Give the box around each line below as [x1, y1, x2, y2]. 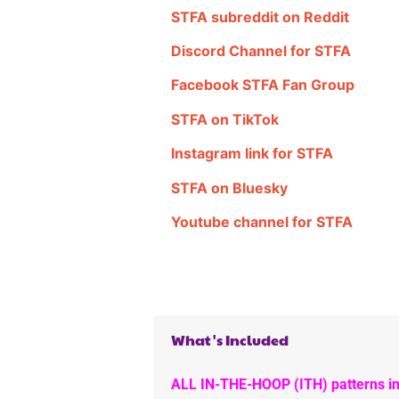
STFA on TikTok [171, 110, 279, 128]
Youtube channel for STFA [171, 212, 353, 231]
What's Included [171, 329, 289, 350]
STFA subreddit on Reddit [171, 7, 349, 26]
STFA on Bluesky [171, 178, 288, 197]
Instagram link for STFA [171, 144, 333, 163]
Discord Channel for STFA [171, 42, 351, 61]
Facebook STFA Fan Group [171, 76, 354, 94]
